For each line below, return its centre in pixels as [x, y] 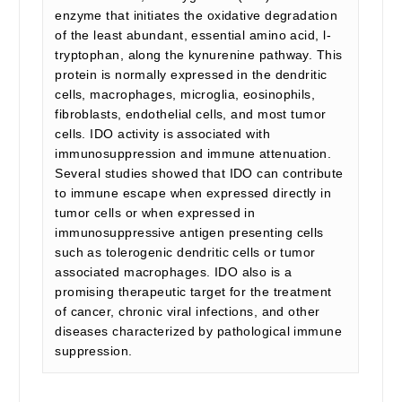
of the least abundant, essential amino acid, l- [193, 35]
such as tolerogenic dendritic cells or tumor [185, 252]
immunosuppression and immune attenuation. [193, 153]
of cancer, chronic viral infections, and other [188, 311]
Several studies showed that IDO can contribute [199, 173]
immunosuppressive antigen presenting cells [189, 232]
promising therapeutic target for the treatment [193, 292]
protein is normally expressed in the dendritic [191, 74]
